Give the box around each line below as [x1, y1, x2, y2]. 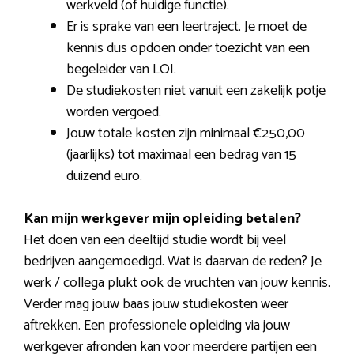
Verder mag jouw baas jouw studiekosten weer [24, 292, 288, 317]
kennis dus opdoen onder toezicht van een [66, 36, 310, 61]
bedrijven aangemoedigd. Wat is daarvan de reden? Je [24, 250, 322, 274]
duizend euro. [66, 164, 142, 189]
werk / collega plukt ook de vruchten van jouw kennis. [24, 271, 330, 296]
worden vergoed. [66, 100, 161, 125]
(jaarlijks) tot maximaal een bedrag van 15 [66, 143, 296, 168]
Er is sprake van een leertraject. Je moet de [66, 15, 307, 40]
